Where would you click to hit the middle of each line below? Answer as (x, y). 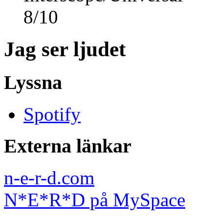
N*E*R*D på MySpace (95, 199)
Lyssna (33, 83)
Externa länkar (68, 146)
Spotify (52, 114)
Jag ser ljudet (65, 49)
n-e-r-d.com (49, 177)
